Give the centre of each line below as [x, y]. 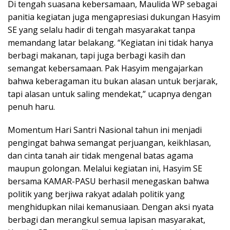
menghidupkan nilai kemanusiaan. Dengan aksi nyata [111, 207]
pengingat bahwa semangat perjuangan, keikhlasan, [109, 143]
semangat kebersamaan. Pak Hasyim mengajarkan [105, 69]
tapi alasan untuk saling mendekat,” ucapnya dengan [110, 94]
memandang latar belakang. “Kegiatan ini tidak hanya [110, 43]
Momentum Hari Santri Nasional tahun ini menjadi [105, 130]
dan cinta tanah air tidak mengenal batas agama [100, 156]
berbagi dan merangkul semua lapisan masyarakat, [107, 220]
